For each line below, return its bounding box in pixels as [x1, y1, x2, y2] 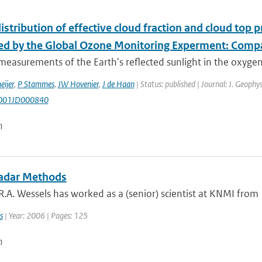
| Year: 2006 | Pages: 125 [2, 210, 88, 221]
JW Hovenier [57, 78, 99, 89]
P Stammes [17, 78, 54, 89]
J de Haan [102, 78, 135, 89]
